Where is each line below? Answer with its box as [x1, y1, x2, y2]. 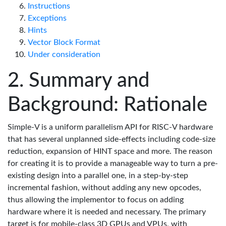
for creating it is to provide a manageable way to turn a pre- [8, 159, 218, 167]
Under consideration [28, 50, 100, 59]
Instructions [28, 2, 70, 10]
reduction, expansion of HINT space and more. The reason [8, 147, 212, 155]
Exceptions [28, 14, 67, 22]
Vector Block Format [28, 38, 100, 46]
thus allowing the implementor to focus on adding [8, 196, 184, 204]
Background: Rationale [8, 95, 207, 115]
